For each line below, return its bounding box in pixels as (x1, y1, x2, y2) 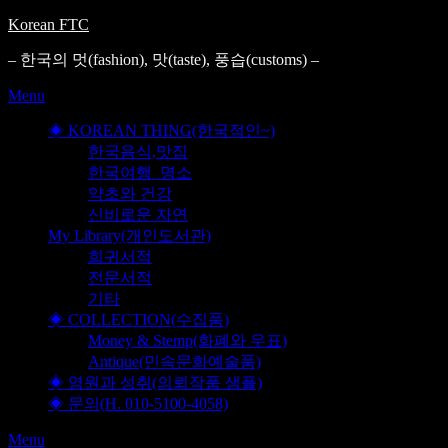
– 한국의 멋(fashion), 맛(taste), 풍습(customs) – (8, 51, 319, 68)
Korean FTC (8, 16, 89, 33)
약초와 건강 (88, 185, 172, 202)
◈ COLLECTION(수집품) (48, 311, 229, 328)
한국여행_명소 (88, 164, 192, 181)
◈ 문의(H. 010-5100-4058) (48, 395, 228, 412)
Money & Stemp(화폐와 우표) (88, 332, 287, 349)
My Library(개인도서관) (48, 227, 211, 244)
